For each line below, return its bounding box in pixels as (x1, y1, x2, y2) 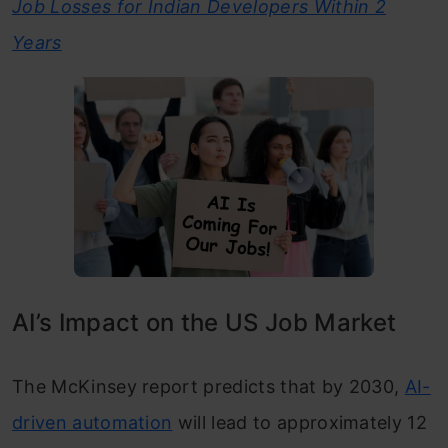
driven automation (12, 412, 173, 433)
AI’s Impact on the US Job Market (12, 308, 397, 337)
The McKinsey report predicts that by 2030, (12, 376, 405, 397)
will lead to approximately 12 (172, 412, 428, 433)
